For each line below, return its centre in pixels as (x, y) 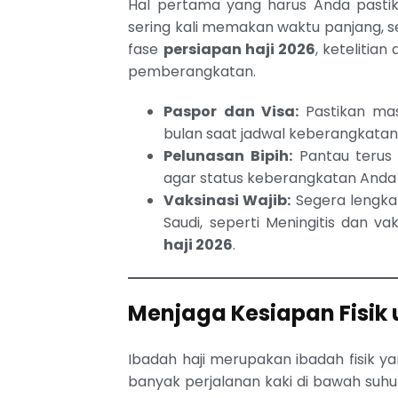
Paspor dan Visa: (231, 111)
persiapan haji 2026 (239, 49)
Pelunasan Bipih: (228, 155)
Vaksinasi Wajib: (227, 200)
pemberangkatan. (192, 71)
